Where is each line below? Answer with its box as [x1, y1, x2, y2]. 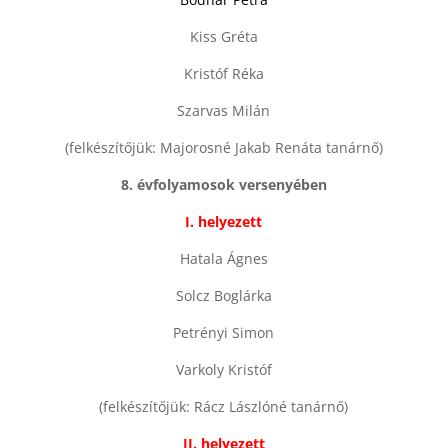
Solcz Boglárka [175, 286, 272, 305]
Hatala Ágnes [179, 249, 268, 268]
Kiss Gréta [189, 27, 258, 46]
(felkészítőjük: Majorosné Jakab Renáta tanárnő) [64, 138, 383, 157]
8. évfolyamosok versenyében [120, 175, 327, 194]
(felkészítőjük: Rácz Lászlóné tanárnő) [99, 397, 349, 416]
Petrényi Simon [173, 323, 275, 342]
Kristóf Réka [183, 64, 264, 83]
